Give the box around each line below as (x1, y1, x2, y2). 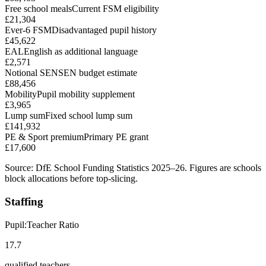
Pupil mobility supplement (37, 89, 135, 100)
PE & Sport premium (5, 132, 84, 142)
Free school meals (5, 4, 72, 14)
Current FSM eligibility (72, 4, 159, 14)
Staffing (5, 195, 43, 208)
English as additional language (24, 46, 138, 57)
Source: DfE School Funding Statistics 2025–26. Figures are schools (5, 163, 261, 173)
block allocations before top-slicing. (5, 173, 138, 184)
